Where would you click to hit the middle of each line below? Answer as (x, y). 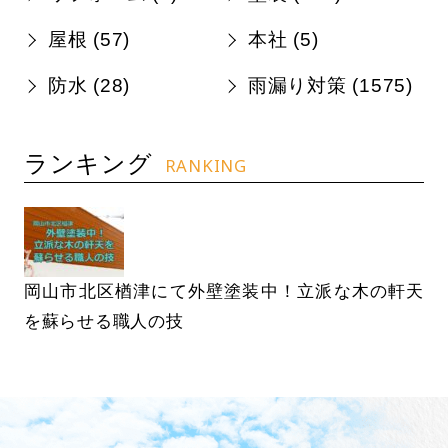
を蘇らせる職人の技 (103, 322)
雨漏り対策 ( (303, 85)
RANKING (205, 166)
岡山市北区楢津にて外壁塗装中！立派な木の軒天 (224, 292)
